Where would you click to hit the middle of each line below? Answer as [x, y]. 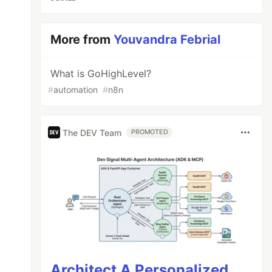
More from [82, 39]
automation [76, 90]
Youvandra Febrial [167, 39]
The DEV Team [92, 132]
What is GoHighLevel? [101, 73]
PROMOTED [150, 132]
